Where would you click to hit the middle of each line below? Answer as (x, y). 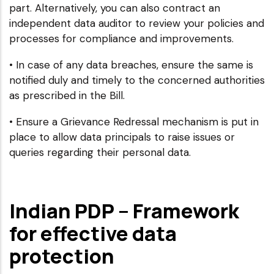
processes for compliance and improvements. (121, 38)
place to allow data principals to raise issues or (122, 137)
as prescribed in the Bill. (67, 95)
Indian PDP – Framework (124, 210)
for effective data (93, 233)
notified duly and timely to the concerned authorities (137, 80)
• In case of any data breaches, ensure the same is (131, 65)
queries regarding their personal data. (100, 152)
